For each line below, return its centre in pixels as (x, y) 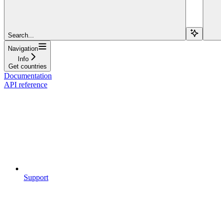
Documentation (28, 75)
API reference (26, 84)
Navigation (23, 48)
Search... (21, 35)
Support (36, 177)
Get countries (27, 66)
